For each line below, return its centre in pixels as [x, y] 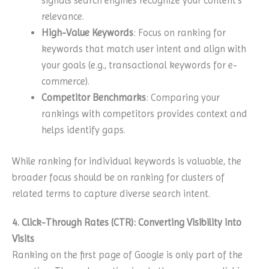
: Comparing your [183, 98]
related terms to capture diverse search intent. [111, 193]
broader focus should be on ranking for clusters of [118, 177]
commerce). [66, 82]
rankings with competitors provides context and [145, 114]
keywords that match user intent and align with [144, 49]
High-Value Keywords [88, 33]
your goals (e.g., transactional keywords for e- [140, 65]
